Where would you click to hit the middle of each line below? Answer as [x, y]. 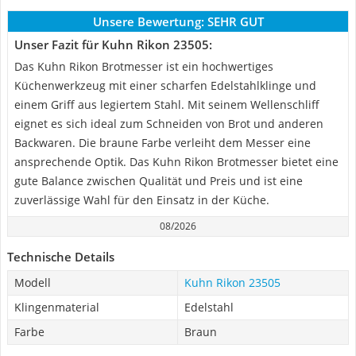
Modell [33, 282]
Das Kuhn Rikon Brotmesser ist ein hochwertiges [144, 66]
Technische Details [61, 257]
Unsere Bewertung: [148, 21]
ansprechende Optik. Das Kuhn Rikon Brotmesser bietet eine [176, 162]
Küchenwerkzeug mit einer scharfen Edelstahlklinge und [165, 85]
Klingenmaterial [57, 307]
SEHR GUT [235, 21]
